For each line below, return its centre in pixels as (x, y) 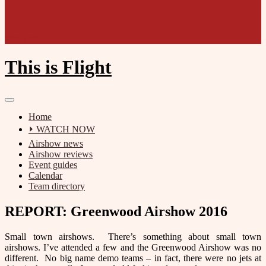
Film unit (22, 38)
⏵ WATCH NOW (62, 129)
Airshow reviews (61, 154)
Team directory (57, 186)
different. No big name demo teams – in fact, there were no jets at (133, 258)
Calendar (45, 175)
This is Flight (58, 67)
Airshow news (56, 143)
